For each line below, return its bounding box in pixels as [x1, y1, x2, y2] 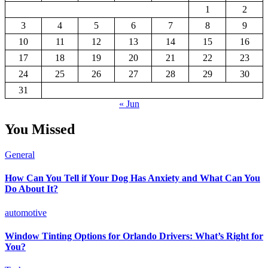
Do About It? [5, 184, 58, 194]
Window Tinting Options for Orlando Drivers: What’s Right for [5, 231, 263, 242]
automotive [5, 207, 47, 218]
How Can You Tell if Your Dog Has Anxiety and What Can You [5, 173, 260, 184]
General [5, 150, 35, 160]
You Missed [5, 121, 75, 138]
